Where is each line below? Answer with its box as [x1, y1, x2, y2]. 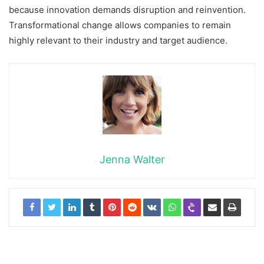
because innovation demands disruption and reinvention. [9, 4, 246, 15]
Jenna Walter [99, 153, 165, 166]
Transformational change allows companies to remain [9, 19, 231, 31]
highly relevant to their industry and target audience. [9, 34, 227, 46]
